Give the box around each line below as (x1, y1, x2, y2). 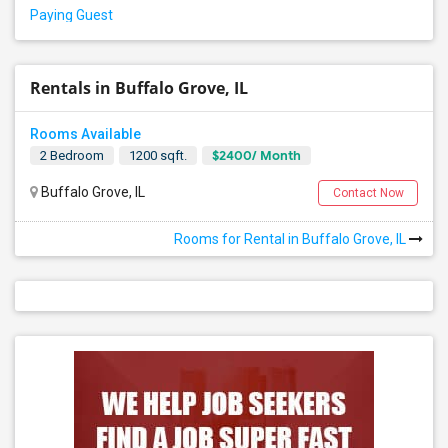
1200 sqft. (129, 148, 187, 163)
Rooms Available (30, 126, 141, 142)
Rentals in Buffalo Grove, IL (30, 77, 248, 99)
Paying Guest (30, 7, 113, 23)
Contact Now (332, 186, 404, 200)
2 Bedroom (40, 148, 104, 163)
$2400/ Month (212, 147, 301, 164)
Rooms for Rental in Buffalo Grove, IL (174, 231, 409, 247)
